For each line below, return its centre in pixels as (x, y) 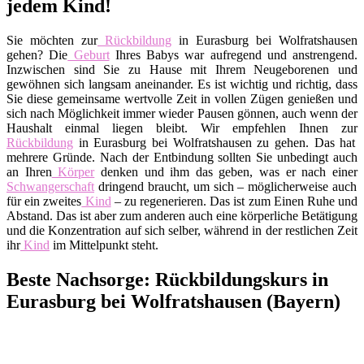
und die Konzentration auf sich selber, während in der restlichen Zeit (182, 230)
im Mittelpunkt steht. (104, 245)
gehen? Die (37, 54)
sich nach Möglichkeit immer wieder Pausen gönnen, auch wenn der (182, 113)
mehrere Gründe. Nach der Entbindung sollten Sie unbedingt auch (182, 157)
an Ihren (29, 171)
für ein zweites (44, 201)
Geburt (89, 54)
